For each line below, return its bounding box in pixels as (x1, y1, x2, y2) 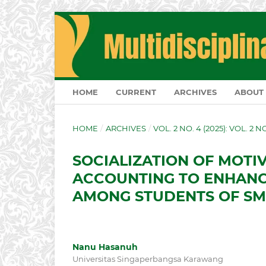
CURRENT (116, 87, 156, 97)
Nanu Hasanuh (72, 242, 138, 253)
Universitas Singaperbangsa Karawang (72, 254, 223, 264)
